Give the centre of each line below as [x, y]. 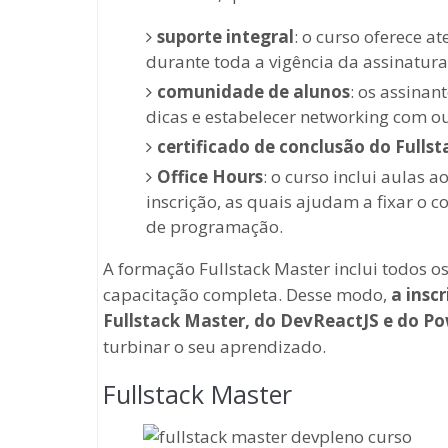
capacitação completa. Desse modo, [247, 294]
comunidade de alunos [253, 91]
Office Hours [209, 176]
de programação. [214, 226]
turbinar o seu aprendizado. [214, 346]
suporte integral [225, 36]
